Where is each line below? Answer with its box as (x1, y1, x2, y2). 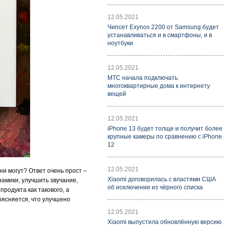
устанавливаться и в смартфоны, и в (107, 32, 212, 39)
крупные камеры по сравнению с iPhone (107, 133, 222, 140)
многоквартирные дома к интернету (107, 82, 210, 89)
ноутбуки (107, 40, 133, 47)
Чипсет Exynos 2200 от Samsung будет (107, 24, 219, 31)
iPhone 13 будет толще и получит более (107, 125, 222, 132)
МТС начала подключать (107, 74, 178, 81)
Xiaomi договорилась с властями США (107, 176, 216, 183)
